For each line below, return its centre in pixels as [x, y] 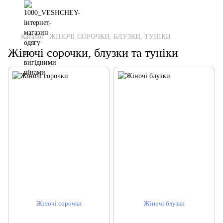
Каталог [33, 37]
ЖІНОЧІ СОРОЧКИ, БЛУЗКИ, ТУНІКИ [110, 37]
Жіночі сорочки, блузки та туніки [93, 53]
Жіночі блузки [164, 204]
